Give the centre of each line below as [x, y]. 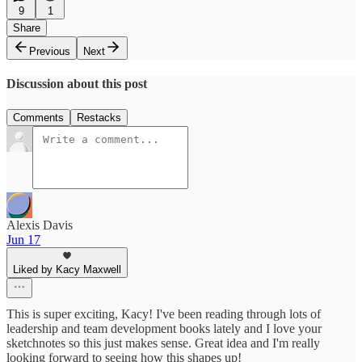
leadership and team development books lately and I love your [164, 328]
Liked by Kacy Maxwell [67, 269]
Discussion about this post [77, 84]
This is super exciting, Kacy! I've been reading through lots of [164, 314]
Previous [50, 52]
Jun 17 [23, 239]
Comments [38, 117]
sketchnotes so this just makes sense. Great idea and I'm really [163, 343]
